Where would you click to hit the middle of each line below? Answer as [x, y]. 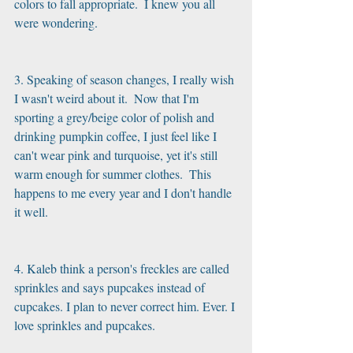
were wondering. [56, 22]
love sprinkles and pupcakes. [85, 325]
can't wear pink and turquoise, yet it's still [117, 155]
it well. [31, 212]
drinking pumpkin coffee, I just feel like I [117, 136]
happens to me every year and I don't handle [124, 193]
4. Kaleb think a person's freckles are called [123, 268]
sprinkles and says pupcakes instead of [111, 287]
